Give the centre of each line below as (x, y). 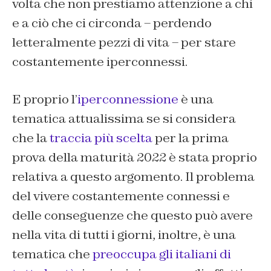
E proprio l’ (45, 100)
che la (31, 138)
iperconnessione (128, 100)
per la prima (191, 138)
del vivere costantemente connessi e (121, 196)
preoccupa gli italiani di (162, 254)
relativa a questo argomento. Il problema (133, 177)
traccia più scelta (101, 138)
